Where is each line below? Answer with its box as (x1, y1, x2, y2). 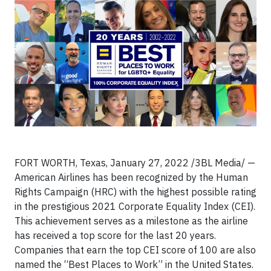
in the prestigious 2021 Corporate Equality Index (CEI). (15, 200, 255, 213)
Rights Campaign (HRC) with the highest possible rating (15, 186, 256, 198)
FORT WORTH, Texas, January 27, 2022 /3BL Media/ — (15, 157, 255, 169)
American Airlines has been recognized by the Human (15, 171, 248, 184)
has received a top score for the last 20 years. (15, 229, 216, 242)
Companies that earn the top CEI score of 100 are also (15, 244, 256, 256)
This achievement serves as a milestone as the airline (15, 215, 248, 227)
